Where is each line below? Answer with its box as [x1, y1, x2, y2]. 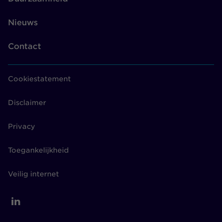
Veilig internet [8, 169, 59, 178]
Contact [8, 41, 41, 51]
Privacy [8, 122, 35, 130]
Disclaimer [8, 98, 46, 107]
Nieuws [8, 17, 38, 27]
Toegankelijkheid [8, 146, 69, 154]
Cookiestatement [8, 74, 71, 83]
